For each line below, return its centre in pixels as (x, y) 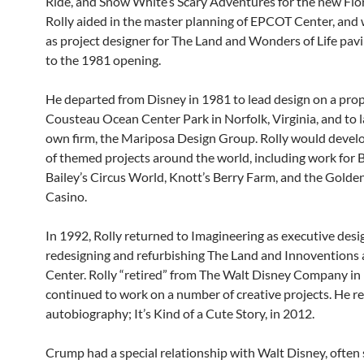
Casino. (66, 196)
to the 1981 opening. (103, 60)
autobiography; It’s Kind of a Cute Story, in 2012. (180, 313)
